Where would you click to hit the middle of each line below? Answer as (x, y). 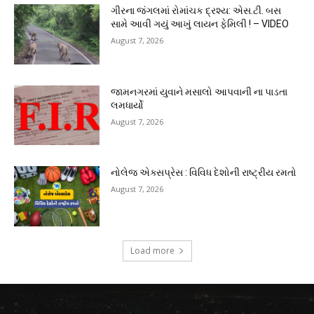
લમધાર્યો (128, 105)
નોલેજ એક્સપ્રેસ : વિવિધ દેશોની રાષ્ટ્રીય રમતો (204, 173)
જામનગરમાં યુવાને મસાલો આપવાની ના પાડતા (199, 91)
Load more (152, 251)
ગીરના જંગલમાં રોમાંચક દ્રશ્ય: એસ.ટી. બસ (196, 11)
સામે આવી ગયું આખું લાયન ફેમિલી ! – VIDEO (200, 24)
